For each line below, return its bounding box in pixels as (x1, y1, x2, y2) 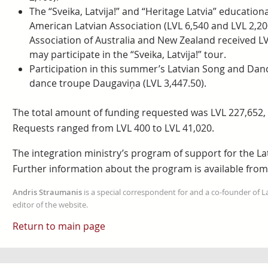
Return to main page (12, 220, 105, 233)
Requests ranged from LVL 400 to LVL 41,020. (12, 121, 214, 135)
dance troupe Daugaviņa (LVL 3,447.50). (29, 77, 206, 90)
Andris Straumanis (12, 187, 82, 197)
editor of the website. (12, 199, 88, 210)
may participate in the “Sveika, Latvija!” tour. (29, 48, 226, 61)
